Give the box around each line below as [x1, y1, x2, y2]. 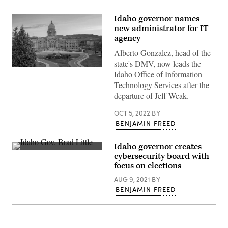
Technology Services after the [114, 79, 209, 90]
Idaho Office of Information [114, 69, 202, 79]
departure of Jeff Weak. [114, 90, 189, 101]
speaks [12, 177, 33, 186]
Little [12, 170, 25, 179]
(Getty [12, 87, 31, 96]
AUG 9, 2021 [114, 175, 152, 184]
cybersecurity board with [114, 151, 209, 162]
